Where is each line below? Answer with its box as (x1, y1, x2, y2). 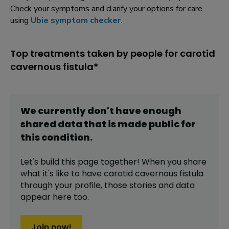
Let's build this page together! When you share (20, 156, 207, 168)
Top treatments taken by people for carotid (10, 47, 215, 60)
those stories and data (104, 179, 195, 192)
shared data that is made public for (20, 118, 196, 131)
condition (41, 131, 90, 144)
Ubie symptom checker (31, 15, 121, 27)
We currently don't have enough (20, 104, 181, 118)
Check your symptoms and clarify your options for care (10, 3, 202, 15)
